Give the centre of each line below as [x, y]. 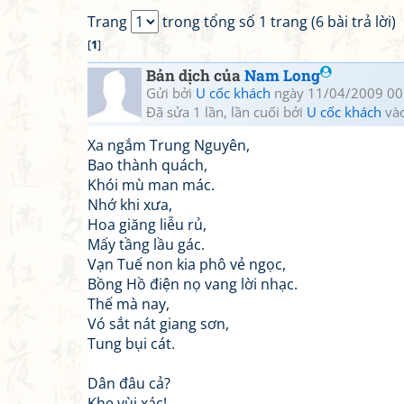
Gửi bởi [171, 93]
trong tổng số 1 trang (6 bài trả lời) [277, 22]
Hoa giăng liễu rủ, [147, 225]
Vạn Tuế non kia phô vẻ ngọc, [187, 264]
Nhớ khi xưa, [130, 205]
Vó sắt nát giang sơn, [158, 324]
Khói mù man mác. [151, 185]
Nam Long [282, 75]
